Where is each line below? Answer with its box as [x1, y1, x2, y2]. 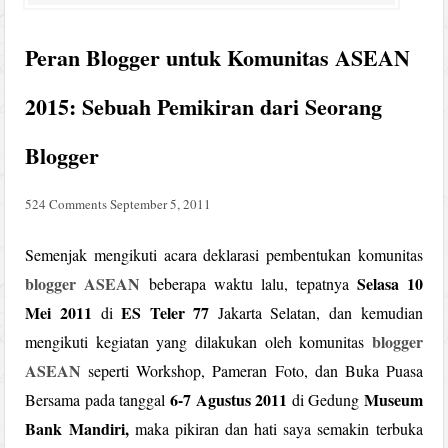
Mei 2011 [25, 300, 93, 324]
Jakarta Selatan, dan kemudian [209, 301, 423, 323]
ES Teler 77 [121, 300, 210, 324]
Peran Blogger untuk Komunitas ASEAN [25, 40, 411, 74]
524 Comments [25, 194, 108, 213]
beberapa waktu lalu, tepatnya [140, 272, 357, 294]
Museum [363, 387, 423, 411]
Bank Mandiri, [25, 416, 129, 440]
